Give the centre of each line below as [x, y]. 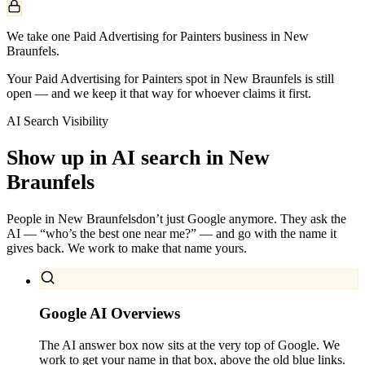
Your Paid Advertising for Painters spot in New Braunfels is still [170, 78]
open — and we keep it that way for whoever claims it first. [159, 93]
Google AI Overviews [110, 313]
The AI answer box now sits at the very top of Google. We [189, 345]
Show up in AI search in [115, 157]
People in [32, 219]
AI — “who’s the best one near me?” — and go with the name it [172, 234]
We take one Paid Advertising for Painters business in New [158, 36]
